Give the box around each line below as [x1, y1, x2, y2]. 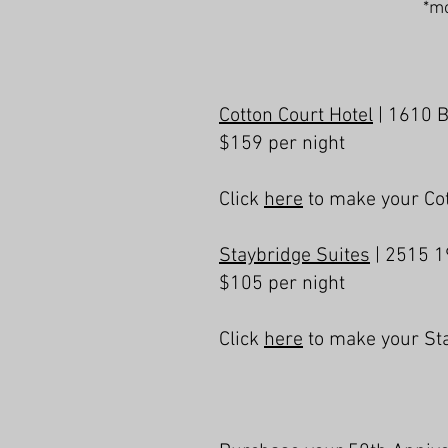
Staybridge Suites [219, 244, 370, 268]
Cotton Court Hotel [219, 104, 373, 128]
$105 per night [219, 272, 345, 296]
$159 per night [219, 132, 345, 156]
